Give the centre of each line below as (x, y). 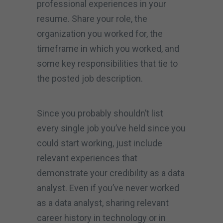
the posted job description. (91, 78)
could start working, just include (100, 143)
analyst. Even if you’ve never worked (108, 188)
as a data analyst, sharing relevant (103, 203)
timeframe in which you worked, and (108, 48)
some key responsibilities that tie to (107, 63)
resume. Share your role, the (92, 18)
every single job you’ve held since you (111, 128)
